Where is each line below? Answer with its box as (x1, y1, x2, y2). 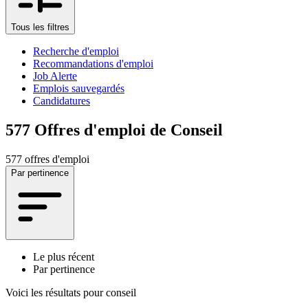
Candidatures (33, 94, 90, 107)
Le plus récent (33, 250, 94, 263)
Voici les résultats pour (5, 286, 103, 298)
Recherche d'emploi (33, 45, 119, 57)
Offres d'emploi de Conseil (34, 120, 223, 139)
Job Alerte (33, 69, 77, 82)
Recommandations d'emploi (33, 57, 153, 69)
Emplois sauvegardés (33, 82, 124, 94)
